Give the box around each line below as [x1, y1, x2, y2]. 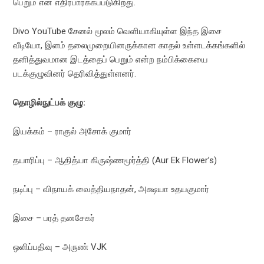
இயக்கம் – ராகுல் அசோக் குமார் [13, 126, 132, 137]
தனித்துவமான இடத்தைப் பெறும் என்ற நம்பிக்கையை [13, 54, 209, 65]
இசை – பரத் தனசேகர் [13, 212, 95, 223]
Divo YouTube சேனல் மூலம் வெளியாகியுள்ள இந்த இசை [13, 25, 222, 37]
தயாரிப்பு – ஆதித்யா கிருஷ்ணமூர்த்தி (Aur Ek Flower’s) [13, 154, 217, 166]
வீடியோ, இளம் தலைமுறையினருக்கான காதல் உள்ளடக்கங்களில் [13, 39, 246, 51]
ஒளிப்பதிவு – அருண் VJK [13, 241, 107, 252]
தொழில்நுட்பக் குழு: [13, 97, 86, 108]
